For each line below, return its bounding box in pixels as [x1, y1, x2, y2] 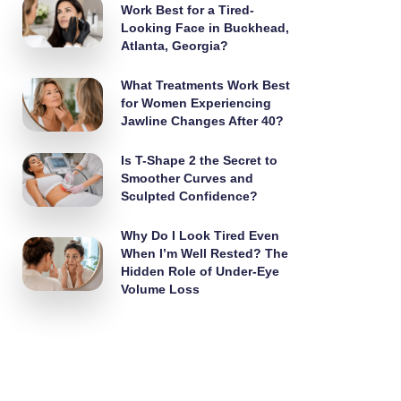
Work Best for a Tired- [121, 3, 255, 17]
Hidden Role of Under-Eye [121, 264, 280, 278]
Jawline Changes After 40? [121, 114, 285, 128]
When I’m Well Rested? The [121, 246, 289, 260]
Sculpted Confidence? [121, 189, 259, 203]
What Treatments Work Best [121, 78, 291, 92]
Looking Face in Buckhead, [121, 21, 290, 35]
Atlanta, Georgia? [121, 38, 229, 53]
